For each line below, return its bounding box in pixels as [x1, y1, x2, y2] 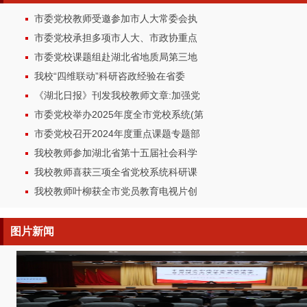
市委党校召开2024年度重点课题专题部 [34, 128, 200, 139]
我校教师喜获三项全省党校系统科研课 [34, 167, 197, 177]
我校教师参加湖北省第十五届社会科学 [34, 147, 197, 158]
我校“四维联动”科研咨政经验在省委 [34, 71, 185, 82]
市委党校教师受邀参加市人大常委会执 [34, 13, 197, 24]
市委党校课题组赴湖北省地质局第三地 [34, 51, 197, 62]
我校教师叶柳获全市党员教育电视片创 [34, 186, 197, 197]
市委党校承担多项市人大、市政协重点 [34, 32, 197, 43]
